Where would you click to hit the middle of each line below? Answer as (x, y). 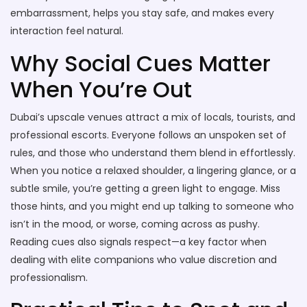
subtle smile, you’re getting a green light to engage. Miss (145, 188)
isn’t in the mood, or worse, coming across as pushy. (135, 224)
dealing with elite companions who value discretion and (144, 260)
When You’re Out (101, 89)
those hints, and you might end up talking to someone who (152, 206)
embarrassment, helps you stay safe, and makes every (142, 13)
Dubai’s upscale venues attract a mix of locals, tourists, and (153, 117)
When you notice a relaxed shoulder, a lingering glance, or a (153, 171)
